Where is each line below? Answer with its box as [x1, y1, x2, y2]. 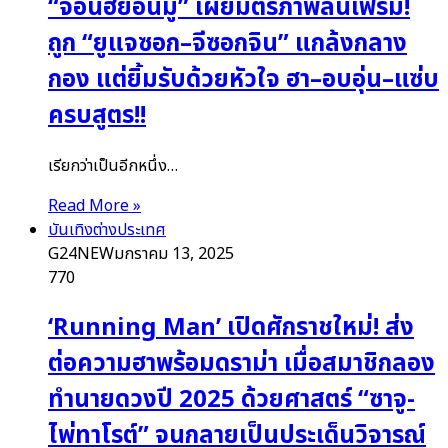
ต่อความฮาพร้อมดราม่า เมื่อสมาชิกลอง [48, 346, 435, 383]
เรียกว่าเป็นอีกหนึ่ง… [48, 154, 178, 179]
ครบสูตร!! [48, 98, 146, 135]
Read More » [48, 194, 141, 219]
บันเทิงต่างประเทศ [48, 218, 166, 243]
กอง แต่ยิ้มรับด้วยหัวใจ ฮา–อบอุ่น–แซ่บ [48, 62, 439, 99]
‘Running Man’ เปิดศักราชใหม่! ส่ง [48, 310, 414, 347]
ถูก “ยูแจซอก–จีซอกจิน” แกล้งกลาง [48, 26, 407, 63]
